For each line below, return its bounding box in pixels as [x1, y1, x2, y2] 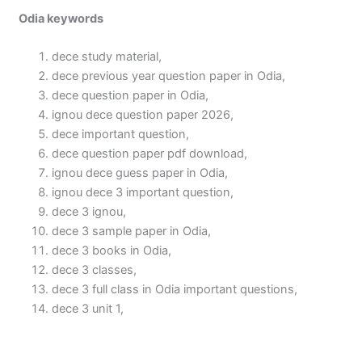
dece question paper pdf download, [51, 146, 247, 161]
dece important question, [51, 127, 189, 141]
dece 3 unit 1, [51, 301, 124, 316]
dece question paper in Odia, [51, 88, 208, 103]
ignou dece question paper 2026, [51, 107, 234, 122]
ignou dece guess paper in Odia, [51, 166, 228, 180]
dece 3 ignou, [51, 204, 126, 219]
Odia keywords [16, 11, 103, 26]
